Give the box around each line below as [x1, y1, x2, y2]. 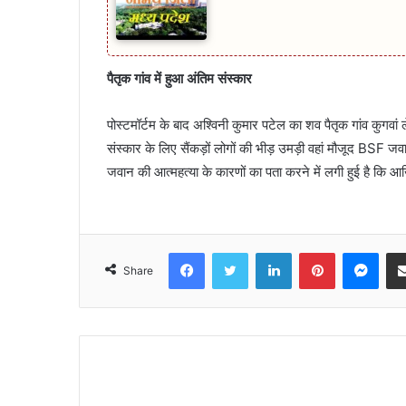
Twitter [247, 245, 287, 260]
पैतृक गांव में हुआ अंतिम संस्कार [107, 70, 252, 88]
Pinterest [334, 245, 386, 260]
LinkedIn [291, 245, 338, 260]
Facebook [204, 245, 259, 260]
